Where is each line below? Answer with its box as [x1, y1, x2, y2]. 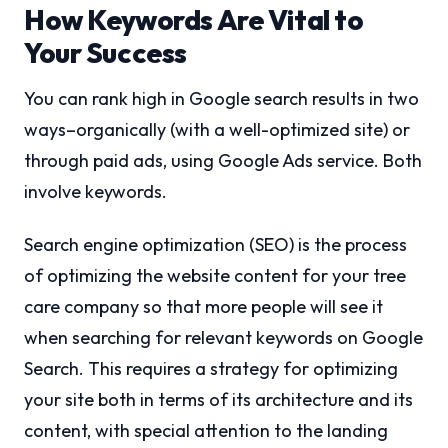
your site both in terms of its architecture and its [24, 388, 413, 411]
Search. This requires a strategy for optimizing [24, 357, 398, 380]
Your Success [24, 35, 187, 70]
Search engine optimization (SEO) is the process [24, 233, 407, 256]
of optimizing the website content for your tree [24, 264, 406, 287]
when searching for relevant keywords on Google [24, 326, 423, 349]
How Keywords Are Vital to [24, 2, 364, 37]
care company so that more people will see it [24, 295, 383, 318]
